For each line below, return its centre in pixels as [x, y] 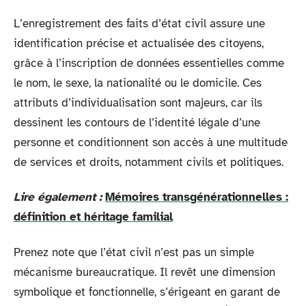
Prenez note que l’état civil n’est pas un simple [134, 252]
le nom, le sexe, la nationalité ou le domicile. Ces [138, 83]
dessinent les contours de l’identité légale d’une [137, 122]
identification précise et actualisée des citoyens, [139, 43]
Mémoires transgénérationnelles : [197, 197]
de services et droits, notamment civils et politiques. [149, 162]
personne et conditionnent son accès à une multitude [151, 142]
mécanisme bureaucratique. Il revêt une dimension [144, 272]
